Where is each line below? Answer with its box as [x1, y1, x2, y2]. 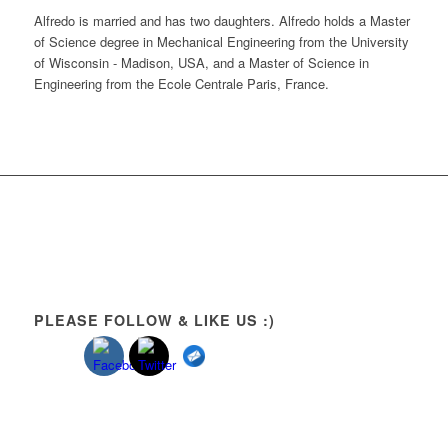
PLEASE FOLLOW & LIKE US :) [33, 309, 275, 330]
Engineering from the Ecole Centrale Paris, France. [33, 73, 329, 93]
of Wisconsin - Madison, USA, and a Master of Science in [33, 52, 369, 72]
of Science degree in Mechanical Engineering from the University [33, 31, 409, 51]
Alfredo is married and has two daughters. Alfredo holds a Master [33, 10, 410, 30]
